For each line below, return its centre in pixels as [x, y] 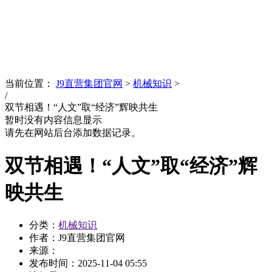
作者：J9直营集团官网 [77, 238]
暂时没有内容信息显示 [53, 120]
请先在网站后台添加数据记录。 [73, 133]
